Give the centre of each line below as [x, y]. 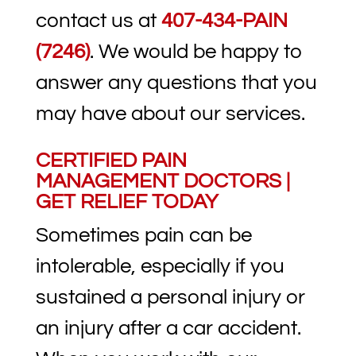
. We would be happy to [196, 52]
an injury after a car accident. [168, 329]
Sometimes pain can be [143, 236]
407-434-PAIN [224, 21]
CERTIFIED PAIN [111, 161]
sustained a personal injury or [170, 298]
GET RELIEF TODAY [127, 202]
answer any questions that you [176, 83]
